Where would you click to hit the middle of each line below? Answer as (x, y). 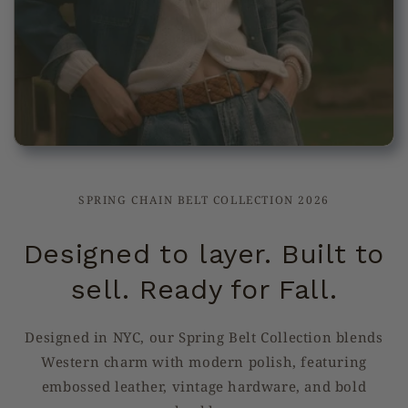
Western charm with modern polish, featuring (204, 362)
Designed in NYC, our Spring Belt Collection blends (204, 337)
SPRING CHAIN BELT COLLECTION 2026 (204, 200)
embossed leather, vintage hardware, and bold (204, 386)
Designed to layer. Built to (204, 254)
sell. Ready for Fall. (204, 289)
